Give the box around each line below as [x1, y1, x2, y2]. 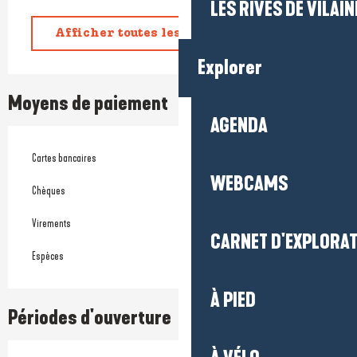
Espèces [32, 249, 64, 264]
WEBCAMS [210, 172, 288, 196]
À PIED [210, 288, 256, 312]
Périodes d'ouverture [8, 306, 171, 331]
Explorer [198, 56, 262, 80]
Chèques [32, 184, 65, 198]
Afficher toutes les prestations [54, 27, 263, 39]
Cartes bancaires [32, 151, 96, 166]
